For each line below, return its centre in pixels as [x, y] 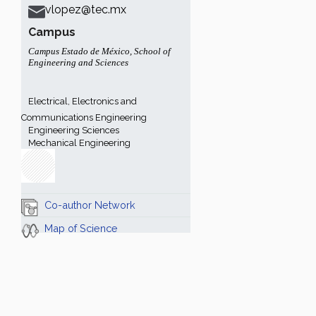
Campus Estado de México [79, 51]
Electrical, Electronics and [83, 101]
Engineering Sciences [74, 130]
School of [152, 51]
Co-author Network [90, 205]
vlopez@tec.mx [86, 10]
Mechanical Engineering [79, 143]
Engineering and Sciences [78, 62]
